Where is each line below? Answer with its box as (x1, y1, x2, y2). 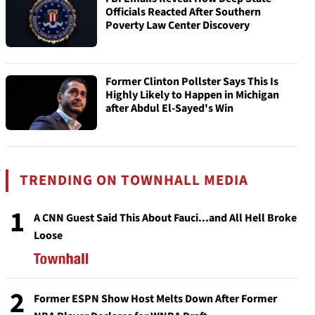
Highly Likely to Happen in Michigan (105, 87, 279, 103)
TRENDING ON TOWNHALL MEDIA (20, 170, 249, 191)
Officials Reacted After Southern (105, 4, 261, 20)
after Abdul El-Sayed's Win (105, 101, 233, 116)
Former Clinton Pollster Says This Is (105, 74, 278, 89)
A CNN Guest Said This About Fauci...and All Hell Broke (34, 210, 297, 226)
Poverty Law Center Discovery (105, 18, 250, 33)
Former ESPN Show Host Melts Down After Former (34, 291, 277, 307)
